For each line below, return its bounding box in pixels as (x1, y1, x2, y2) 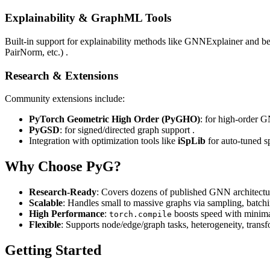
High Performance (29, 209, 104, 219)
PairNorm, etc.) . (5, 46, 68, 57)
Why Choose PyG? (5, 159, 121, 175)
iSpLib (178, 136, 206, 146)
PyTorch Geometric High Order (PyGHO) (29, 114, 200, 125)
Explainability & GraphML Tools (5, 11, 171, 25)
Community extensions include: (5, 93, 125, 104)
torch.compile (109, 210, 172, 219)
